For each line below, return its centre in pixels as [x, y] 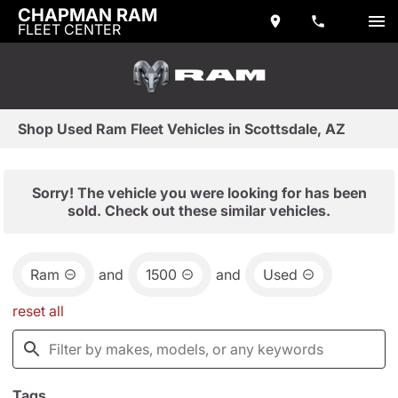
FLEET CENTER [69, 29]
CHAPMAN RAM [88, 15]
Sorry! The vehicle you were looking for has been [199, 193]
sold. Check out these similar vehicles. [199, 211]
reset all [38, 311]
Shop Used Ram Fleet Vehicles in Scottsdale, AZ [182, 129]
